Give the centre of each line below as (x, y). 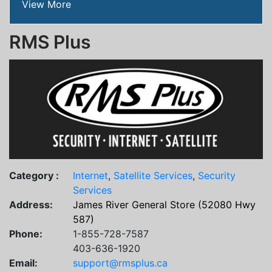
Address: (31, 204)
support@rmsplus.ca (120, 263)
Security (217, 175)
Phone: (26, 233)
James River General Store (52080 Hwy (164, 204)
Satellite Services (153, 175)
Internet (90, 175)
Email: (23, 263)
